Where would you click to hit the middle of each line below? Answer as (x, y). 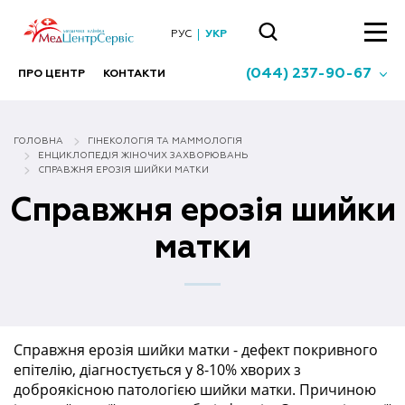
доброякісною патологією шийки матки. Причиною (195, 390)
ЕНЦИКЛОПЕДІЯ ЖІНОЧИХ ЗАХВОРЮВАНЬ (143, 156)
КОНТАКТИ (134, 74)
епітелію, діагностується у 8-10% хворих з (157, 370)
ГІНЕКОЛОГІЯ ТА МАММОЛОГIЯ (165, 141)
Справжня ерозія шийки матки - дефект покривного (196, 350)
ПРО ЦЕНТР (52, 74)
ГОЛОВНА (38, 141)
